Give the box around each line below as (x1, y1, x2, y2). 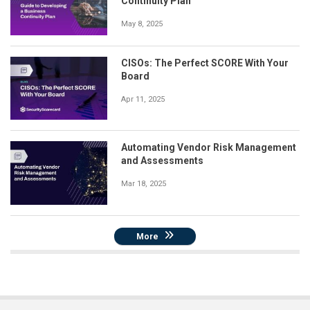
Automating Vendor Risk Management (121, 142, 296, 154)
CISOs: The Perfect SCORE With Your (121, 57, 289, 69)
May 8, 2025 (121, 19, 163, 28)
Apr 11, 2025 (121, 95, 165, 104)
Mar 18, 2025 (121, 179, 166, 189)
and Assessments (121, 155, 203, 167)
